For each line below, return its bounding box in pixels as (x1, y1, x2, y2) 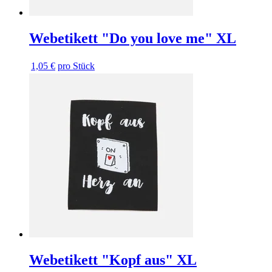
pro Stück (58, 61, 95, 72)
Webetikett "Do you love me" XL (29, 30, 236, 47)
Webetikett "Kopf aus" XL (29, 251, 197, 268)
